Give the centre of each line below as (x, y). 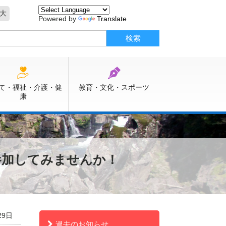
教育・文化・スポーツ (114, 88)
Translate (112, 19)
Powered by (58, 19)
